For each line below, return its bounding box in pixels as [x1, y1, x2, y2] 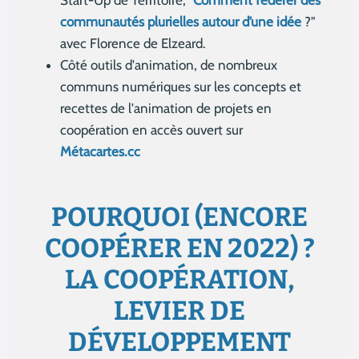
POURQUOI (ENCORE [51, 200, 308, 233]
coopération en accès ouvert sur [60, 122, 243, 139]
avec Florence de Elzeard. [60, 35, 206, 52]
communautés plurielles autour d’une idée [60, 14, 301, 30]
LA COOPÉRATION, [65, 263, 294, 296]
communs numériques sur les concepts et [60, 79, 301, 95]
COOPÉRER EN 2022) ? [44, 232, 315, 264]
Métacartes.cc [60, 143, 140, 160]
